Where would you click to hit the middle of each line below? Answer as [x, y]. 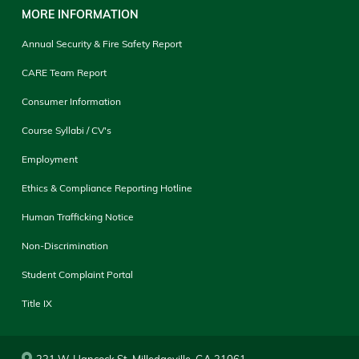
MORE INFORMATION [80, 14]
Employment [49, 159]
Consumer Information [71, 101]
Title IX [36, 303]
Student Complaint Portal [77, 274]
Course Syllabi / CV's [66, 130]
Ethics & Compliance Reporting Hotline [107, 188]
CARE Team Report [64, 72]
